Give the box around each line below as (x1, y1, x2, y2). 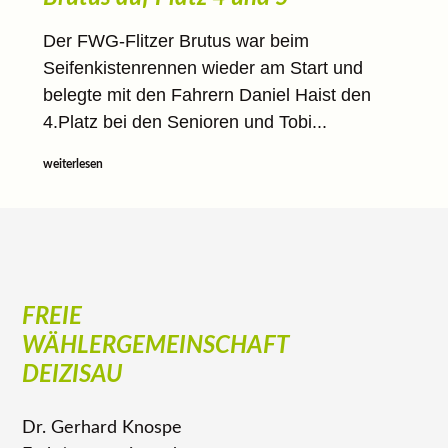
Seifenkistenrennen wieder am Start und (42, 57, 363, 78)
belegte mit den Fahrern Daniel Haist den (42, 84, 371, 105)
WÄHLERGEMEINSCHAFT (22, 333, 289, 358)
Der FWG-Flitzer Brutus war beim (42, 30, 309, 51)
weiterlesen (42, 157, 103, 170)
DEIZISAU (22, 362, 124, 387)
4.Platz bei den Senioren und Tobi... (42, 111, 327, 132)
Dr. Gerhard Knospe (22, 418, 183, 437)
